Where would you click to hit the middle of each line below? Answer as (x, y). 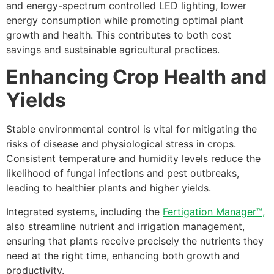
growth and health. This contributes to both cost (119, 35)
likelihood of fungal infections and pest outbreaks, (123, 173)
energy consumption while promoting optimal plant (125, 20)
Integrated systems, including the (84, 211)
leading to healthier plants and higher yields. (109, 188)
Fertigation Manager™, (214, 211)
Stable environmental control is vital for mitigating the (131, 129)
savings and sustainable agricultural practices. (113, 49)
